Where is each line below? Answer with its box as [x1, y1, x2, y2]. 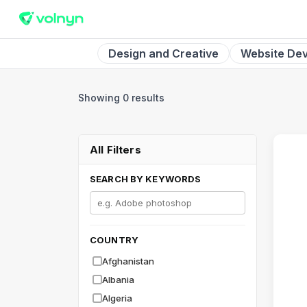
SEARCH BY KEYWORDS [90, 173, 201, 184]
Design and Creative [108, 47, 219, 60]
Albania [102, 274, 134, 285]
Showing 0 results [78, 92, 164, 103]
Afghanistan [102, 256, 154, 267]
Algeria [102, 293, 132, 304]
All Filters [90, 143, 141, 156]
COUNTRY [90, 234, 138, 245]
